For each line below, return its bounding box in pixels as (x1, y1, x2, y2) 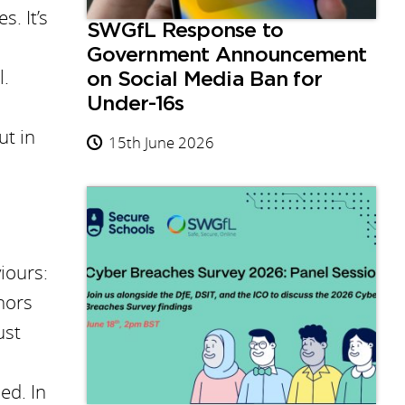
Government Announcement (87, 45, 367, 67)
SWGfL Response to (87, 21, 284, 42)
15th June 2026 (108, 132, 214, 154)
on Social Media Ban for (87, 70, 323, 91)
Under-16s (87, 94, 184, 116)
